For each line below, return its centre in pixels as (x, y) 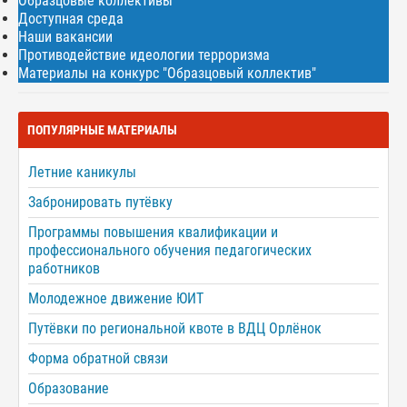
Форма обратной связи (98, 359)
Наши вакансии (65, 37)
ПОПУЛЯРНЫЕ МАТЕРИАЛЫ (102, 130)
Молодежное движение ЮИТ (116, 299)
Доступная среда (71, 19)
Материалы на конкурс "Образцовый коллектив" (167, 74)
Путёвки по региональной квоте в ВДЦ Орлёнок (175, 329)
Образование (69, 389)
